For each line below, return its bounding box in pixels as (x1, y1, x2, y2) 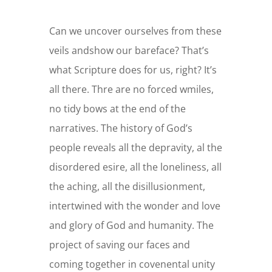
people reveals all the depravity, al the (49, 140, 222, 154)
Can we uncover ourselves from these (49, 24, 222, 38)
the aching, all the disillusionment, (49, 179, 205, 193)
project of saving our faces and (49, 237, 190, 251)
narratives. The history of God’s (49, 121, 192, 135)
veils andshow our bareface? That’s (49, 43, 209, 57)
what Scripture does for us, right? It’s (49, 63, 217, 76)
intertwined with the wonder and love (49, 199, 220, 212)
